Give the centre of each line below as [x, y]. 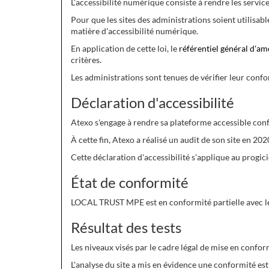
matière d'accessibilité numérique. [134, 31]
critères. [86, 60]
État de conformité [130, 182]
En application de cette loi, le [125, 48]
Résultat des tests [126, 227]
